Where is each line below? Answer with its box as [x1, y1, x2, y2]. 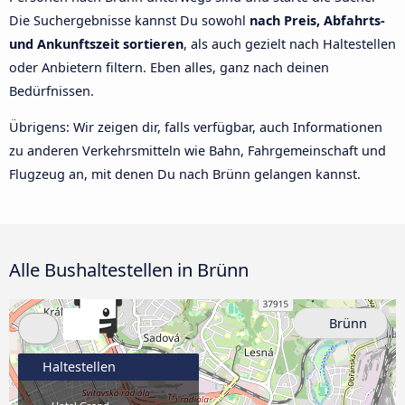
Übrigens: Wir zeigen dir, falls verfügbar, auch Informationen [9, 118, 382, 136]
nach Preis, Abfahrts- [250, 11, 385, 29]
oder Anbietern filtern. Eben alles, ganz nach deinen [9, 58, 329, 76]
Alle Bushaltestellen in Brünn [9, 257, 249, 283]
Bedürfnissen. [9, 81, 94, 99]
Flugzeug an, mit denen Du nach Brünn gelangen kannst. [9, 165, 361, 183]
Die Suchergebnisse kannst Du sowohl [9, 11, 250, 29]
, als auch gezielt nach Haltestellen [184, 34, 396, 52]
